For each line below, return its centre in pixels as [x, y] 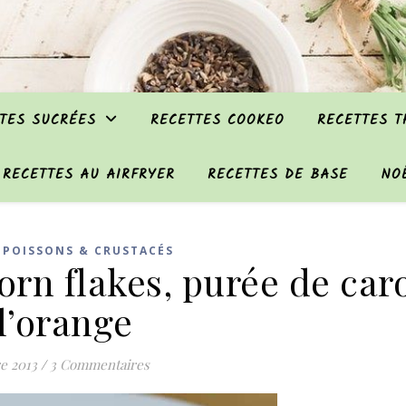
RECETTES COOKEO [217, 121]
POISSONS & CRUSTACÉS [88, 251]
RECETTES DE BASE [277, 175]
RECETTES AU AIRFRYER [88, 175]
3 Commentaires [100, 364]
